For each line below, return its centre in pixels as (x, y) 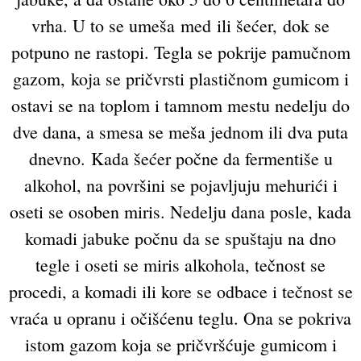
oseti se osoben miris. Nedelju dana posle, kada (180, 211)
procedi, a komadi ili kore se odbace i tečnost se (180, 291)
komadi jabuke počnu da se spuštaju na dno (180, 238)
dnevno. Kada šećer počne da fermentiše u (180, 158)
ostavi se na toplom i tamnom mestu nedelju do (180, 105)
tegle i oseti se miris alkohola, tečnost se (180, 264)
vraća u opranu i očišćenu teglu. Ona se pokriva (180, 317)
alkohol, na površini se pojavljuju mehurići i (180, 185)
